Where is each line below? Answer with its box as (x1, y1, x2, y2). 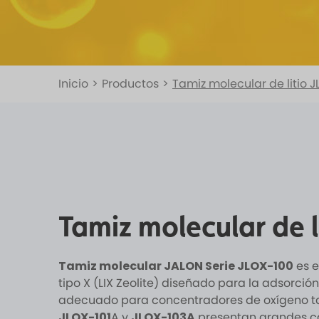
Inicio (58, 75, 88, 92)
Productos (102, 75, 159, 92)
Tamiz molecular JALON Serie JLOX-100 (58, 258, 293, 274)
